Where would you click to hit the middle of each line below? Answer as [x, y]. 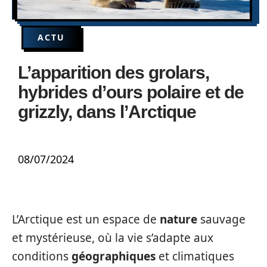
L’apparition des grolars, [114, 72]
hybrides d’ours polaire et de [131, 92]
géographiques [114, 256]
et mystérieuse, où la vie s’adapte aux [113, 238]
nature [178, 219]
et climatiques [195, 256]
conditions [42, 256]
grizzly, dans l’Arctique [107, 112]
